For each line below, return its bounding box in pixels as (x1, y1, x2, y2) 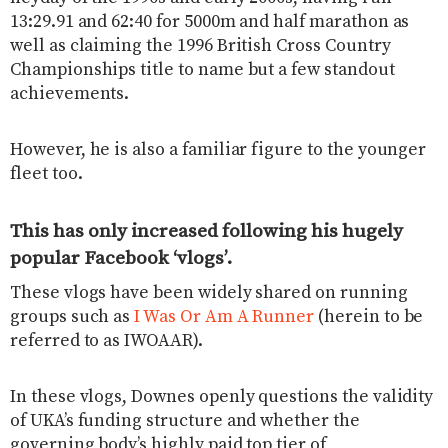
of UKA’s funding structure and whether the (10, 410, 360, 433)
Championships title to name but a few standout (10, 58, 395, 81)
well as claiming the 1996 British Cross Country (10, 34, 391, 57)
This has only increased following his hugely (10, 218, 403, 243)
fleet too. (10, 162, 83, 185)
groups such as (10, 306, 135, 329)
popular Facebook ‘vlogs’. (10, 245, 232, 270)
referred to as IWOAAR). (10, 330, 203, 353)
